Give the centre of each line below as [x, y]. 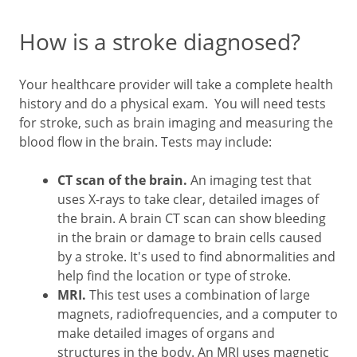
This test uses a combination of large [198, 294]
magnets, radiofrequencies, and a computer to [198, 314]
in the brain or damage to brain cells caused [190, 237]
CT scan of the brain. [124, 180]
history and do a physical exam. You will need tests [173, 103]
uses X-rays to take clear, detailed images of [188, 199]
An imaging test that [251, 180]
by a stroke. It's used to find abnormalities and [196, 256]
